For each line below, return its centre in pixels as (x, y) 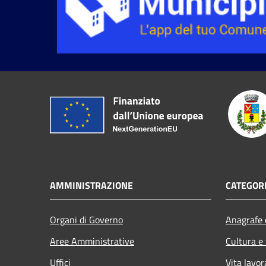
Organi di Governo (86, 219)
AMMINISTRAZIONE (91, 185)
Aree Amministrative (92, 241)
